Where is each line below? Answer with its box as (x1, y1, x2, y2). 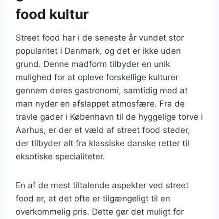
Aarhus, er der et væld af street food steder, (16, 125, 190, 135)
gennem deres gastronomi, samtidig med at (16, 85, 188, 95)
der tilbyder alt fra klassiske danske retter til (16, 138, 189, 148)
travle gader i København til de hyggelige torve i (16, 111, 203, 122)
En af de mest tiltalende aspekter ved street (16, 180, 189, 190)
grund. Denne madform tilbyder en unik (16, 59, 170, 69)
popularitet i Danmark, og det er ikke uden (16, 45, 181, 56)
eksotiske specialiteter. (16, 151, 105, 161)
